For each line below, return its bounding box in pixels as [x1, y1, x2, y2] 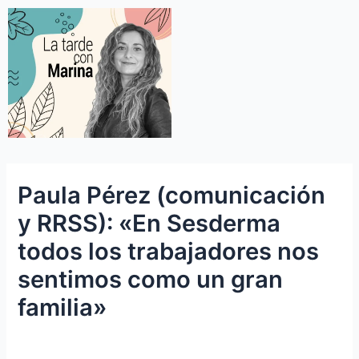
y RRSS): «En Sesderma [18, 209, 281, 238]
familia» [18, 293, 107, 322]
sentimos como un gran [18, 265, 284, 294]
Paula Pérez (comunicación [18, 181, 326, 210]
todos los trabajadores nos [18, 237, 320, 266]
